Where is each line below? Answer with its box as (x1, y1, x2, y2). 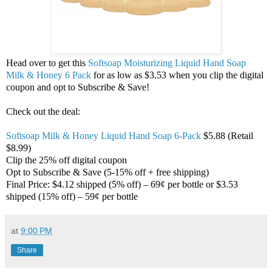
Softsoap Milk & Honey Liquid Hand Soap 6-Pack (6, 131, 203, 141)
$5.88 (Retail (203, 131, 253, 141)
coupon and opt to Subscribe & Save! (6, 82, 149, 93)
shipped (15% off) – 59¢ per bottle (6, 191, 138, 202)
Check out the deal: (6, 106, 80, 117)
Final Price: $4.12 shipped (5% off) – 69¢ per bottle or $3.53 (6, 179, 238, 190)
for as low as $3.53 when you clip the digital (91, 70, 263, 81)
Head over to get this (6, 58, 88, 69)
